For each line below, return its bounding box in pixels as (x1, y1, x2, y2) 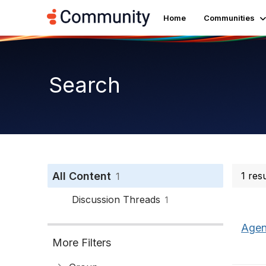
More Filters (52, 236, 111, 249)
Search (49, 71, 121, 98)
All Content (52, 170, 111, 182)
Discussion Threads (72, 194, 160, 205)
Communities (203, 13, 255, 23)
